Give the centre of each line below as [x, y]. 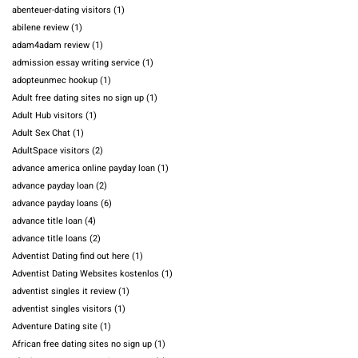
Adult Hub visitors [48, 116]
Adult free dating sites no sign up [78, 98]
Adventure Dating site [55, 327]
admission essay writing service [76, 63]
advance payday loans [55, 204]
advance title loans [50, 239]
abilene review [40, 28]
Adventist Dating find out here [71, 257]
